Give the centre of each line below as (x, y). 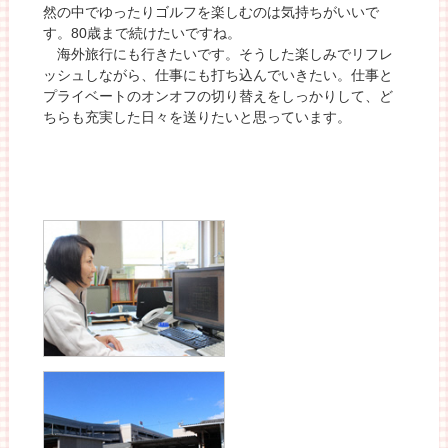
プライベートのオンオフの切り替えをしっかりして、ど (218, 96)
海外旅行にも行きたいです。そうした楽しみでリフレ (218, 54)
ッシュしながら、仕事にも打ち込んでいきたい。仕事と (218, 75)
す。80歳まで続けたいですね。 (142, 33)
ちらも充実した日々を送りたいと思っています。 (197, 117)
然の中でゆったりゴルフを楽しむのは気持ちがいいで (211, 12)
